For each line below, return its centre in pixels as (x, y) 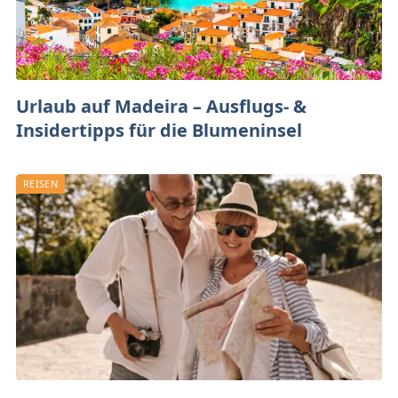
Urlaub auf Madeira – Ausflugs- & (161, 106)
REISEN (40, 183)
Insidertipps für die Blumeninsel (159, 130)
